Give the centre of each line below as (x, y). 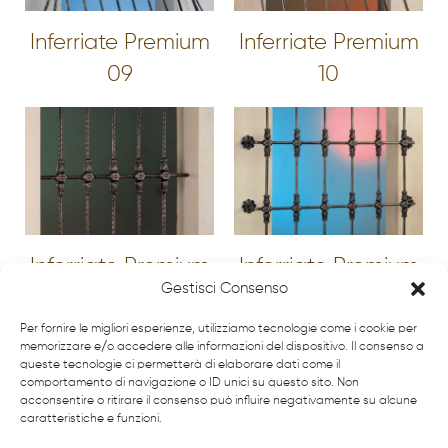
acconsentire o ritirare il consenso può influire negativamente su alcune (218, 401)
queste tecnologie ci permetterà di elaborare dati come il (180, 365)
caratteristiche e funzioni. (91, 419)
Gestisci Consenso (224, 288)
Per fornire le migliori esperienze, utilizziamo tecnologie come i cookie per (218, 329)
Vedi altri (205, 395)
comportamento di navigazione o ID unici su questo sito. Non (189, 383)
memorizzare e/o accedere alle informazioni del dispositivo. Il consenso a (222, 347)
